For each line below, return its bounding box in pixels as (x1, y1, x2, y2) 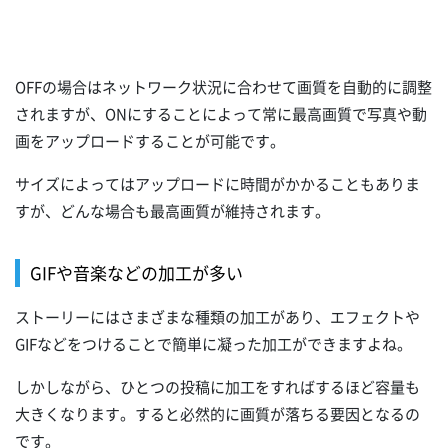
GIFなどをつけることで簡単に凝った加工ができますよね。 (15, 332, 412, 355)
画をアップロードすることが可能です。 (15, 129, 285, 152)
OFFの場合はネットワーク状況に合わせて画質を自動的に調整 (15, 75, 432, 98)
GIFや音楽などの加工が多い (30, 259, 243, 285)
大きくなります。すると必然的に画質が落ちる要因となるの (15, 402, 420, 425)
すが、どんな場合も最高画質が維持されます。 (15, 199, 330, 222)
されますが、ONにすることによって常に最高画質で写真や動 (15, 102, 427, 125)
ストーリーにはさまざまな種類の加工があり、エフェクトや (15, 305, 420, 328)
